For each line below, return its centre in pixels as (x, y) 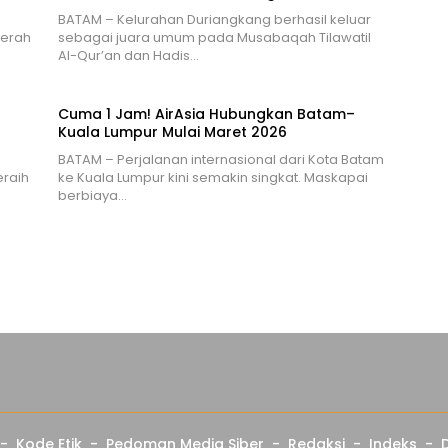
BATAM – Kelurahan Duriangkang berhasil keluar (214, 19)
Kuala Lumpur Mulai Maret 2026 (172, 131)
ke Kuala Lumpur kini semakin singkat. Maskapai (212, 177)
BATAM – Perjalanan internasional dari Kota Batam (220, 159)
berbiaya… (92, 195)
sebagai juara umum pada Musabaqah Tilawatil (214, 37)
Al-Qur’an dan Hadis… (128, 55)
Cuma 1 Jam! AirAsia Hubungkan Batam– (206, 113)
